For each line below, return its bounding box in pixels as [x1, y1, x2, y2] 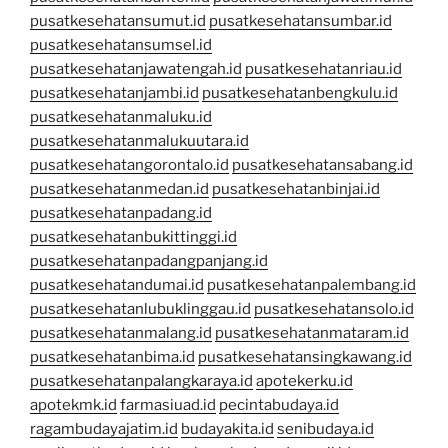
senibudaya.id [277, 420, 374, 439]
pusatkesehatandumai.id [30, 276, 204, 295]
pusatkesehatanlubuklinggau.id [30, 300, 251, 319]
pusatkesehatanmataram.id [215, 324, 409, 343]
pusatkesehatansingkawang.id [198, 348, 412, 367]
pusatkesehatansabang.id [232, 156, 413, 175]
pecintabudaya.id [219, 396, 339, 415]
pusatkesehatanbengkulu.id [202, 84, 398, 103]
